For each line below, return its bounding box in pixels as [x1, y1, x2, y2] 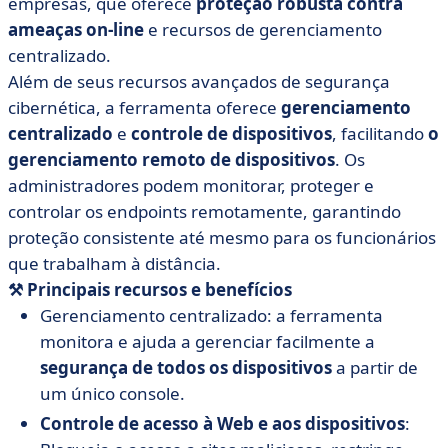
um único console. [40, 382, 185, 405]
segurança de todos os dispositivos [40, 356, 332, 379]
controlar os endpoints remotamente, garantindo [8, 200, 401, 223]
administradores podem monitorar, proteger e [8, 174, 374, 197]
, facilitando [332, 122, 428, 145]
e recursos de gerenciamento [144, 18, 382, 41]
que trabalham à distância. [8, 252, 221, 275]
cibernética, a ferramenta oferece [8, 96, 281, 119]
